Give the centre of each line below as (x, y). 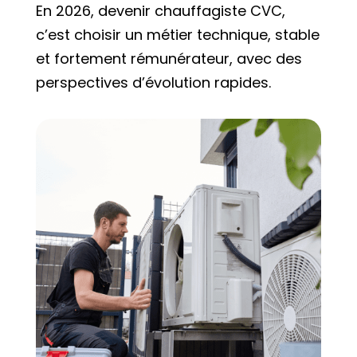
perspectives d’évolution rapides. (153, 82)
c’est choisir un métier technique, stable (177, 34)
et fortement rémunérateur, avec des (169, 58)
